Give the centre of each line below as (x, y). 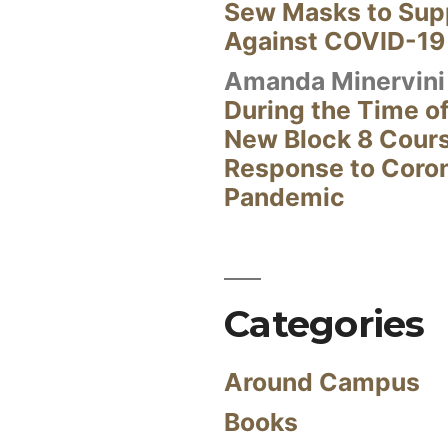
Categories (324, 323)
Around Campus (322, 382)
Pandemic (284, 197)
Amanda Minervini (334, 81)
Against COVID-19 (334, 41)
